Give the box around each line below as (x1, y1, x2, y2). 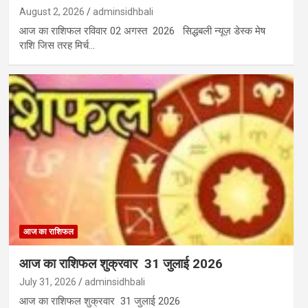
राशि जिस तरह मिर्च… (19, 38, 95, 52)
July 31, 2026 (19, 276, 76, 287)
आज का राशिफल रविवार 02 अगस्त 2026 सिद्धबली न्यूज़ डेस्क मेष (19, 24, 265, 37)
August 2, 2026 (19, 5, 85, 17)
